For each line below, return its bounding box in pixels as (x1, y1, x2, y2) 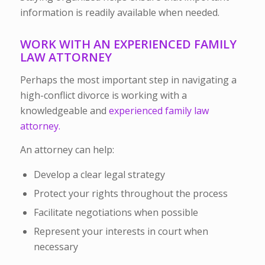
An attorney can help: (20, 143, 114, 156)
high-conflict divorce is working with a (20, 88, 187, 102)
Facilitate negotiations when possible (33, 206, 198, 219)
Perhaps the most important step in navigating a (20, 73, 237, 86)
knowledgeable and (20, 104, 109, 117)
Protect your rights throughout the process (33, 187, 228, 201)
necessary (33, 240, 78, 254)
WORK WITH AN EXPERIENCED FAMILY (20, 36, 237, 53)
